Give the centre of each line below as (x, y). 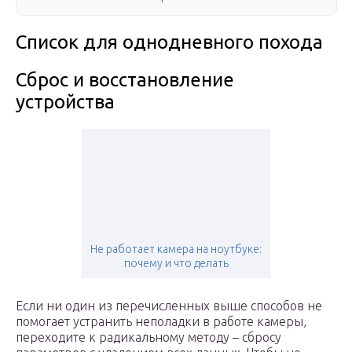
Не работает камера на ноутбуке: (176, 249)
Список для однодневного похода (169, 42)
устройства (65, 102)
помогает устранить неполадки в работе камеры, (161, 322)
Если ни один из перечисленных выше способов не (169, 306)
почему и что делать (176, 264)
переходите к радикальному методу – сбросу (148, 337)
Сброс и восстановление (125, 80)
